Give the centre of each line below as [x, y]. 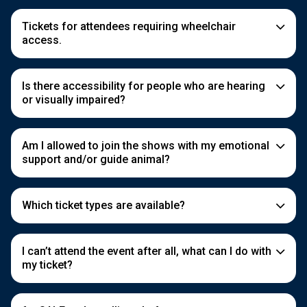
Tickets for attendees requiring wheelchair [129, 27]
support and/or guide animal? [96, 160]
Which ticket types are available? [103, 206]
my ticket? [47, 265]
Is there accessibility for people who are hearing [144, 86]
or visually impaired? [74, 100]
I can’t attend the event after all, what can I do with [147, 251]
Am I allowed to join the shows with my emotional [146, 146]
